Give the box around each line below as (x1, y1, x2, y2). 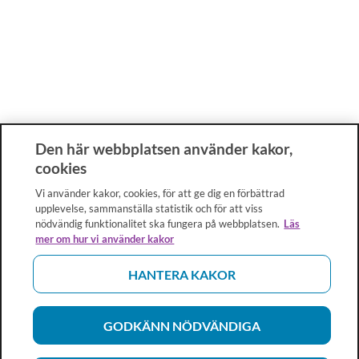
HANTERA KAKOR (128, 266, 236, 282)
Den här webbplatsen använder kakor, (35, 139, 293, 158)
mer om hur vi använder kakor (35, 232, 175, 245)
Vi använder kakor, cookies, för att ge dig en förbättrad (35, 187, 285, 200)
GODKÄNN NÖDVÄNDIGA (103, 317, 260, 333)
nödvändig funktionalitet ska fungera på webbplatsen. (35, 217, 280, 230)
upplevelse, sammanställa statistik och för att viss (35, 202, 264, 215)
